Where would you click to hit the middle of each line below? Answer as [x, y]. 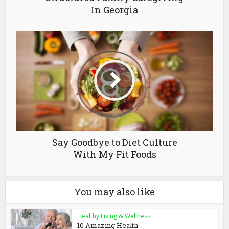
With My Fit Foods [114, 155]
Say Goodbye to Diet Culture [114, 142]
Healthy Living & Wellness [114, 216]
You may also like [114, 192]
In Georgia [114, 10]
